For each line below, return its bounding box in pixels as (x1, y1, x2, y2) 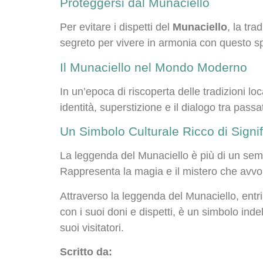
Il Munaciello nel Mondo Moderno (60, 60, 247, 74)
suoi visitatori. (60, 221, 124, 234)
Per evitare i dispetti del (60, 21, 173, 33)
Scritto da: (60, 245, 112, 258)
